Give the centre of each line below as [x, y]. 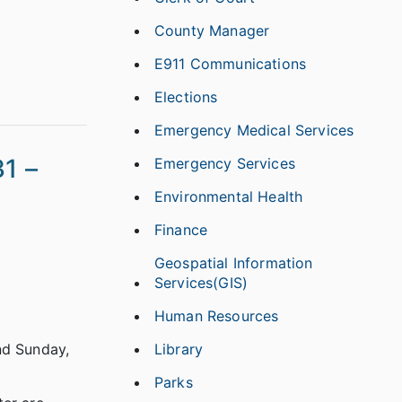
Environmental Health [229, 197]
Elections [186, 97]
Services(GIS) [201, 283]
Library [179, 349]
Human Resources [217, 316]
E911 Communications [231, 64]
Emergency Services [225, 163]
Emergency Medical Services [254, 130]
